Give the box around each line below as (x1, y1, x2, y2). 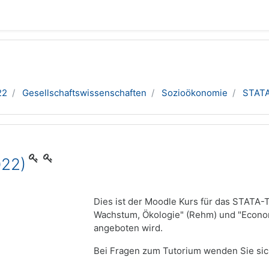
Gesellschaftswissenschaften (22, 87, 147, 98)
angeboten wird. (94, 222, 163, 234)
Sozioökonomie (162, 87, 228, 98)
